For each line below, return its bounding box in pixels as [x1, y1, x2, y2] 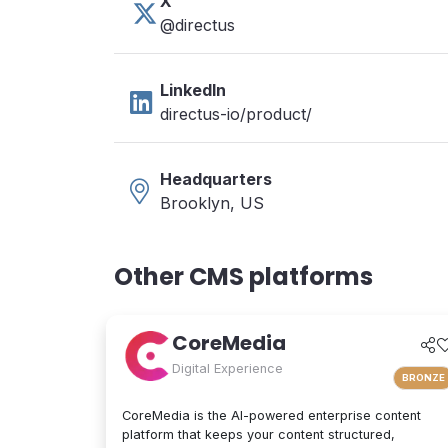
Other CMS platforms [114, 260, 373, 293]
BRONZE [402, 371, 445, 383]
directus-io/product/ [160, 104, 312, 124]
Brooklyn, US [160, 193, 264, 213]
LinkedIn [160, 80, 226, 100]
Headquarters [160, 169, 272, 189]
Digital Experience [172, 361, 283, 376]
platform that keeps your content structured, [122, 426, 395, 442]
